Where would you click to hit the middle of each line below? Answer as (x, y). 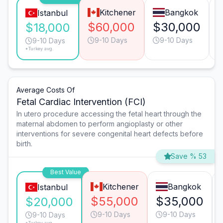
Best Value (66, 172)
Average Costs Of (46, 90)
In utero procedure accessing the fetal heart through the (109, 114)
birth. (24, 144)
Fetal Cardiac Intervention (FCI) (81, 102)
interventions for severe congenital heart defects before (110, 134)
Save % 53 (189, 156)
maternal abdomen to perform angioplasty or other (100, 124)
